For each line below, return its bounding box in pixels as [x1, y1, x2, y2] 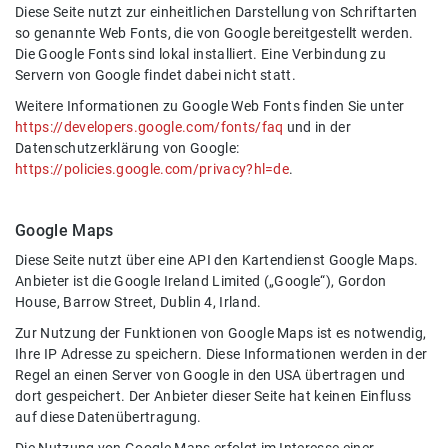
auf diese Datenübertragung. [15, 409, 202, 427]
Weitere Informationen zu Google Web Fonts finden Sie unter [15, 98, 405, 116]
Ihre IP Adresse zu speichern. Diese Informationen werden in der [15, 346, 428, 364]
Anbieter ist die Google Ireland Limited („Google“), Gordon [15, 273, 387, 291]
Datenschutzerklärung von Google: [15, 140, 240, 158]
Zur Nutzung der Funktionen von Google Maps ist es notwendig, [15, 325, 427, 343]
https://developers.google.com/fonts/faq [15, 119, 284, 137]
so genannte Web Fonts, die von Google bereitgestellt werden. [15, 25, 414, 43]
